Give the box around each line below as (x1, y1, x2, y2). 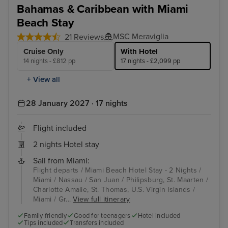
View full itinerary (73, 194, 130, 204)
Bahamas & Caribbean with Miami (17, 2, 189, 16)
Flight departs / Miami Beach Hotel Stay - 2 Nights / (33, 165, 202, 175)
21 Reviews (65, 32, 104, 42)
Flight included (33, 123, 87, 133)
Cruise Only (23, 46, 64, 56)
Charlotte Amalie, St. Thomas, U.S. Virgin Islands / (33, 185, 195, 194)
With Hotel (121, 46, 158, 56)
